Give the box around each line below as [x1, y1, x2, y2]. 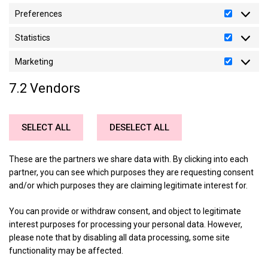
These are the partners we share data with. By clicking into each [9, 154, 248, 164]
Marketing [15, 56, 53, 66]
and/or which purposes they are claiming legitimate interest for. [9, 181, 248, 190]
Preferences [15, 8, 62, 19]
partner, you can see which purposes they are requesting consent [9, 167, 254, 177]
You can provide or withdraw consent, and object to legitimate [9, 206, 241, 216]
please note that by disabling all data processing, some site [9, 233, 230, 242]
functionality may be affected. [9, 246, 123, 255]
